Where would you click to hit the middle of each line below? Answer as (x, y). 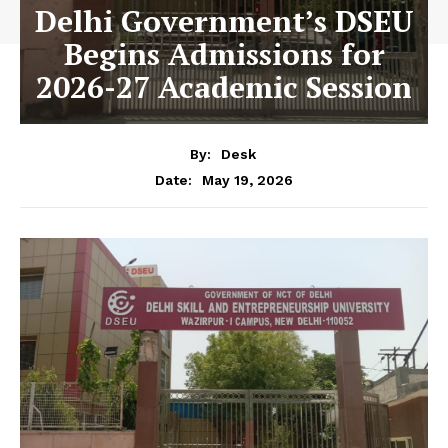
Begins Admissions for (224, 54)
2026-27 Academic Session (224, 87)
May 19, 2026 (247, 179)
